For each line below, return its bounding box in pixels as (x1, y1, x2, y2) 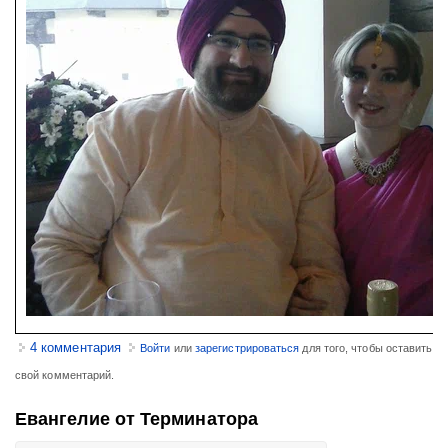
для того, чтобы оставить (299, 342, 433, 354)
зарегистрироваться (194, 342, 300, 354)
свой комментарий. (15, 369, 115, 381)
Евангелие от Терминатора (15, 409, 258, 429)
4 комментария (30, 340, 122, 355)
